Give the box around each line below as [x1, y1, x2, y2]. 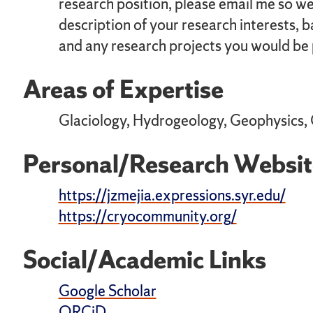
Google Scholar [58, 280, 156, 301]
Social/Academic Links [23, 243, 267, 275]
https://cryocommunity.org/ [58, 205, 237, 226]
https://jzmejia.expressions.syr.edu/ [58, 184, 286, 205]
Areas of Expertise [23, 73, 224, 105]
